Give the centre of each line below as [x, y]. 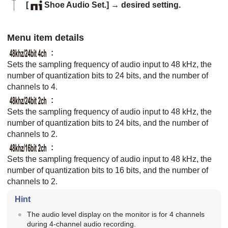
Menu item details [46, 38]
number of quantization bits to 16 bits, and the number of [108, 170]
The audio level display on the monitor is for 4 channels [116, 215]
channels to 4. [32, 87]
